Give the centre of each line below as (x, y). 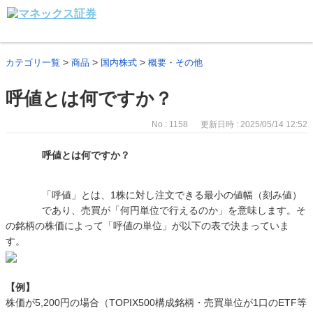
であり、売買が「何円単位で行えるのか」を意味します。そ (174, 210)
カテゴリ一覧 (33, 63)
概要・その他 (175, 63)
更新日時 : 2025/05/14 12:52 (254, 124)
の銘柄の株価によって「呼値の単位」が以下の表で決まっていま (147, 226)
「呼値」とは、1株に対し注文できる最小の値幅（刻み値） (172, 195)
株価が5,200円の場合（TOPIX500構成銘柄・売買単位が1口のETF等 (156, 303)
